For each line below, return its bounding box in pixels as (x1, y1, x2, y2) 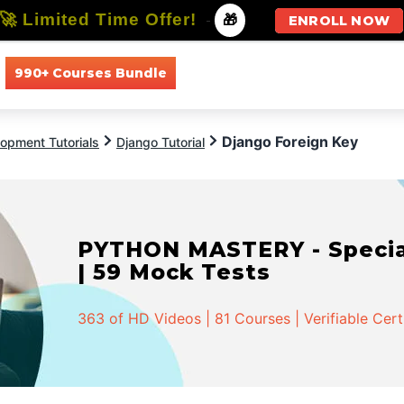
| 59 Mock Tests (78, 259, 271, 285)
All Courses (193, 64, 262, 81)
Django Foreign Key (222, 133, 358, 151)
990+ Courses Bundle (14, 64, 167, 81)
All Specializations (289, 64, 399, 81)
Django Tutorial (116, 134, 205, 150)
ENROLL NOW (289, 13, 390, 29)
